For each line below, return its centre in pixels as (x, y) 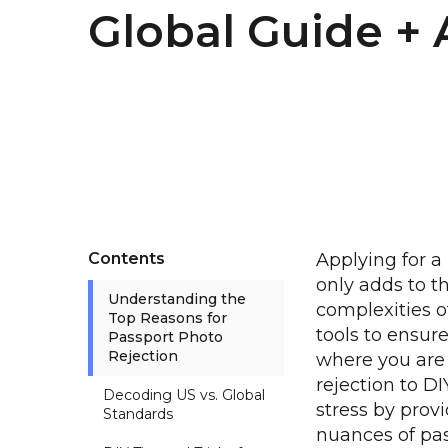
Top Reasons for (167, 318)
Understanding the (177, 299)
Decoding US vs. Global (184, 395)
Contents (126, 259)
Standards (138, 414)
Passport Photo (165, 337)
